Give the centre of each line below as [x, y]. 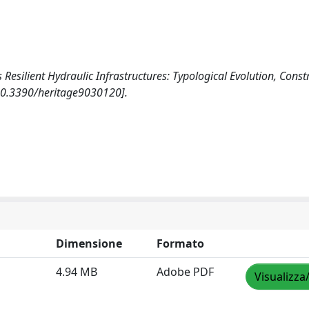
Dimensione [89, 244]
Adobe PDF [185, 272]
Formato [180, 244]
